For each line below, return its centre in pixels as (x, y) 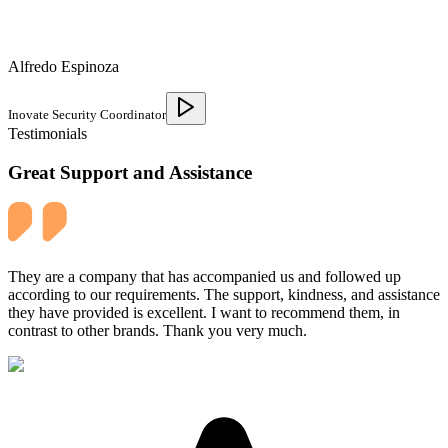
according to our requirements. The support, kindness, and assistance (224, 295)
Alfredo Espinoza (63, 66)
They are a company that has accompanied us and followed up (204, 277)
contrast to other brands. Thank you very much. (157, 331)
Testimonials (47, 133)
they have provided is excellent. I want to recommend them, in (204, 313)
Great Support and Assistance (130, 172)
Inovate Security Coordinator (87, 114)
